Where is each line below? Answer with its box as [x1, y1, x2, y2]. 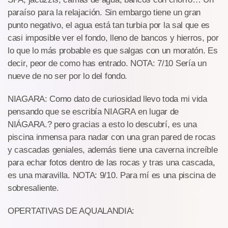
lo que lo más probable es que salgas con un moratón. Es [8, 46, 218, 56]
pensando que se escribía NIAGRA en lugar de [8, 107, 179, 117]
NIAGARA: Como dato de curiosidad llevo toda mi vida [8, 94, 207, 104]
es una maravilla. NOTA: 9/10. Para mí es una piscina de [8, 170, 216, 181]
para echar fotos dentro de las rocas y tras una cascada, [8, 158, 215, 168]
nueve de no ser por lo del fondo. [8, 71, 128, 81]
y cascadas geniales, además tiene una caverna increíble [8, 145, 218, 155]
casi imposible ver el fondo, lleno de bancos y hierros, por [8, 33, 219, 43]
